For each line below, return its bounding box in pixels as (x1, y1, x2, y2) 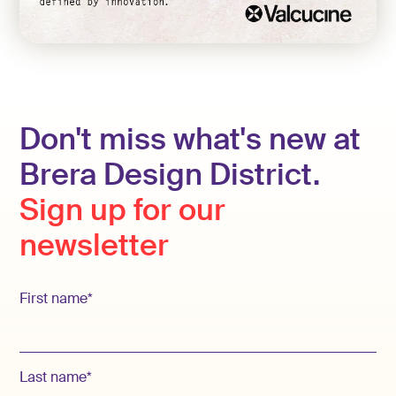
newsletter (19, 226, 170, 265)
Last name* (19, 369, 93, 387)
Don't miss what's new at (19, 120, 362, 159)
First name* (19, 289, 94, 308)
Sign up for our (19, 191, 226, 230)
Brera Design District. (19, 156, 321, 194)
